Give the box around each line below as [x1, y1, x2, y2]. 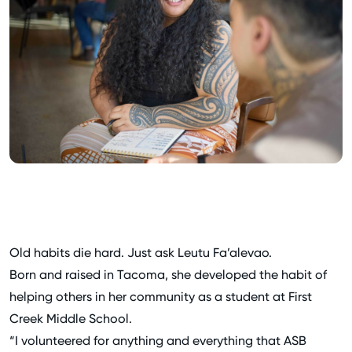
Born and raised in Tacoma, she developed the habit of [9, 266, 327, 282]
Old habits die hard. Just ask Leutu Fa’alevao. [9, 244, 272, 260]
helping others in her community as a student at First [9, 288, 312, 304]
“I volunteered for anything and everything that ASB [9, 332, 306, 348]
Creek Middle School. [9, 310, 135, 326]
